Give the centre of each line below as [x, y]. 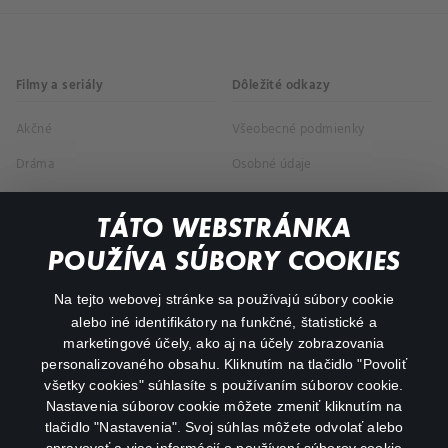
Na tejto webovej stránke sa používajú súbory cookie [224, 299]
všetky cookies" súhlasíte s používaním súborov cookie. [224, 385]
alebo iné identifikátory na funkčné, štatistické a [224, 322]
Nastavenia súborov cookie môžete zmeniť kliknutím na [224, 406]
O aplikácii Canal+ [67, 365]
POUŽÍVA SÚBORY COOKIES [224, 261]
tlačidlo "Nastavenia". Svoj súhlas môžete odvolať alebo [224, 427]
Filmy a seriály [59, 86]
